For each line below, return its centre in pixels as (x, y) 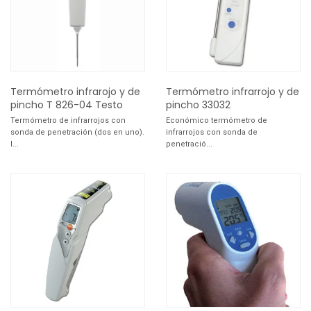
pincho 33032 (198, 105)
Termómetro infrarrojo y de (233, 92)
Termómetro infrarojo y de (75, 92)
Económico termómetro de (217, 120)
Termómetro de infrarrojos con (68, 120)
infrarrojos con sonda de (212, 132)
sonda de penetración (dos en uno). (77, 132)
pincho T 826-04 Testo (67, 105)
